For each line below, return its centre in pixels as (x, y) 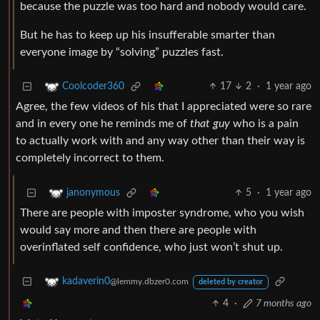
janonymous (93, 193)
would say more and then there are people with (138, 230)
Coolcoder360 (93, 87)
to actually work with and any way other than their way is (160, 141)
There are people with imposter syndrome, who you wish (162, 213)
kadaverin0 (86, 282)
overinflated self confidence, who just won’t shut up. (151, 247)
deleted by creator (230, 282)
